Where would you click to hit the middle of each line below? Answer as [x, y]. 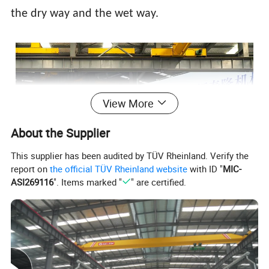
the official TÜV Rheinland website [119, 169]
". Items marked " [88, 182]
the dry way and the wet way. [85, 14]
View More [128, 103]
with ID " [205, 169]
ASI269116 [32, 182]
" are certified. [158, 182]
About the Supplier [61, 133]
